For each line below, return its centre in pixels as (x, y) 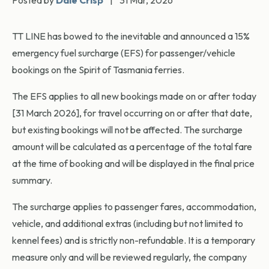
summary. (32, 180)
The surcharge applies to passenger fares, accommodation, (134, 207)
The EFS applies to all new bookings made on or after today (134, 96)
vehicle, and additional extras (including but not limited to (128, 224)
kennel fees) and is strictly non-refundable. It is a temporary (134, 240)
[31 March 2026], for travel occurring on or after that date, (132, 113)
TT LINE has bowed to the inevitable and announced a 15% (131, 36)
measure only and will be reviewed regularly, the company (129, 257)
